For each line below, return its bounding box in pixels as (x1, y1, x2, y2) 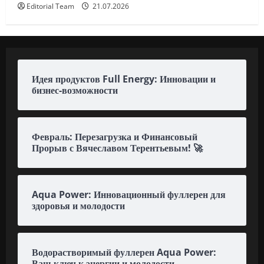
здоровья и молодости (32, 199, 125, 212)
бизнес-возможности (32, 83, 118, 97)
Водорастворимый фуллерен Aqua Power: (32, 245, 216, 259)
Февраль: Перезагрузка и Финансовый (32, 130, 197, 143)
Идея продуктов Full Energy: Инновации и (32, 72, 216, 85)
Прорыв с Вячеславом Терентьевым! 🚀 (32, 141, 203, 154)
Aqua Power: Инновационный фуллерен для (32, 187, 226, 201)
